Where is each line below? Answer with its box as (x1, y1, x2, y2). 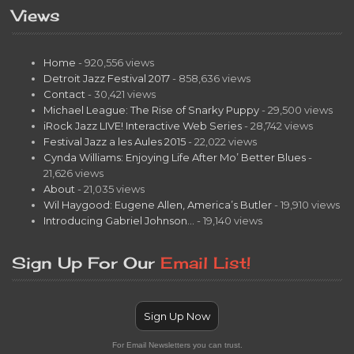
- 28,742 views (242, 119, 313, 132)
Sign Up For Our (12, 252, 160, 273)
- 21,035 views (75, 182, 145, 195)
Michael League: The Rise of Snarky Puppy (43, 103, 259, 116)
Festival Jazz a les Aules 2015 (43, 134, 186, 148)
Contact (43, 87, 85, 100)
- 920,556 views (76, 55, 154, 69)
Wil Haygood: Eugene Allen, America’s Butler (43, 198, 272, 211)
